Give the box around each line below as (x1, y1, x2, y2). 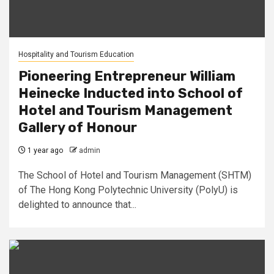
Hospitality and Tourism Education (18, 50, 134, 59)
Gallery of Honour (18, 119, 137, 136)
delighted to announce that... (18, 199, 136, 210)
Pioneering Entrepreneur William (18, 68, 235, 84)
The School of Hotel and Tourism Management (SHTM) (18, 169, 251, 181)
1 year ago (26, 146, 63, 155)
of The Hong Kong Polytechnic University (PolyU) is (18, 184, 238, 196)
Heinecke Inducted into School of (18, 85, 243, 102)
